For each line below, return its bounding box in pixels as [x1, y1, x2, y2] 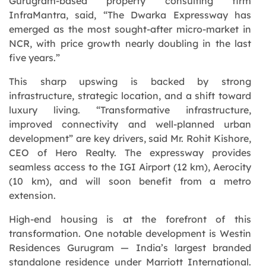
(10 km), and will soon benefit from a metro [9, 175, 251, 187]
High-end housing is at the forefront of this [9, 213, 251, 225]
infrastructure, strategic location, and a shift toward [9, 89, 251, 102]
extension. [9, 189, 56, 201]
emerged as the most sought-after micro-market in [9, 23, 251, 35]
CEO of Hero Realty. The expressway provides [9, 146, 251, 159]
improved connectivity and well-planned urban [9, 118, 251, 130]
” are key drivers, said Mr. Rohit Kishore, [69, 132, 251, 144]
